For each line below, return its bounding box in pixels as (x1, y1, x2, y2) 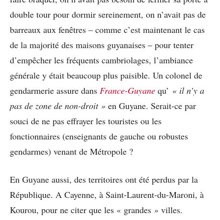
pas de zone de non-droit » (10, 99, 106, 111)
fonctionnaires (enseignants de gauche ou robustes (10, 130, 188, 142)
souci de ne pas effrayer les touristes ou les (10, 114, 162, 127)
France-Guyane (100, 84, 155, 96)
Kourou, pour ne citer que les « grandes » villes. (10, 203, 183, 216)
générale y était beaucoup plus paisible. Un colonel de (10, 69, 202, 81)
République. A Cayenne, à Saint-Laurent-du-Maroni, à (10, 188, 204, 200)
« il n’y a (172, 84, 204, 96)
